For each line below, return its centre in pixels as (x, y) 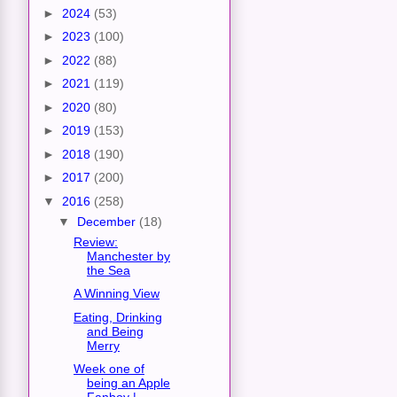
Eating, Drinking (117, 317)
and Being (115, 331)
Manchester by (128, 256)
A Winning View (116, 294)
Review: (95, 241)
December (108, 221)
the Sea (108, 270)
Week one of (109, 369)
